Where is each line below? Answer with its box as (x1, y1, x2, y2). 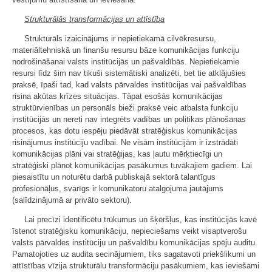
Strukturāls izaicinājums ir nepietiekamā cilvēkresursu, (24, 33, 216, 43)
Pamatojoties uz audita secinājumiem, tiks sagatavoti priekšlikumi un (12, 249, 256, 259)
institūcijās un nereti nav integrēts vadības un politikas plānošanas (12, 114, 246, 124)
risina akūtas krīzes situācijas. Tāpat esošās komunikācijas (12, 91, 223, 101)
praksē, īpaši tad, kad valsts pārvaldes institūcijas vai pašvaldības (12, 80, 246, 89)
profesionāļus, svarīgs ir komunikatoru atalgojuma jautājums (12, 183, 223, 193)
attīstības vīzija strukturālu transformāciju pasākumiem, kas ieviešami (12, 260, 259, 270)
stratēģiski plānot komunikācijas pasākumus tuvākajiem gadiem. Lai (12, 160, 252, 170)
